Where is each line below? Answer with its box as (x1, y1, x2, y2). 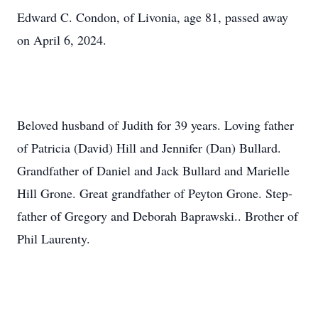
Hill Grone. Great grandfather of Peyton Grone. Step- (17, 185, 292, 202)
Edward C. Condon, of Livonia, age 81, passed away (17, 9, 288, 26)
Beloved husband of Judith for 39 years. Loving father (17, 116, 294, 133)
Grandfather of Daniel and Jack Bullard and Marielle (17, 162, 290, 179)
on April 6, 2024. (17, 31, 106, 48)
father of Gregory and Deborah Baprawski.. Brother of (17, 207, 298, 224)
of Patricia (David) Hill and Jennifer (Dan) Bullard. (17, 139, 281, 156)
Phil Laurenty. (17, 230, 90, 247)
